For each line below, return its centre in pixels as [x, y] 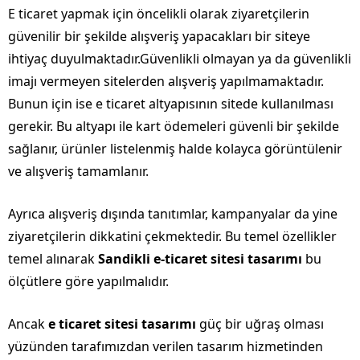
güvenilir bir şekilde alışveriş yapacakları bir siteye [159, 36]
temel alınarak [53, 258]
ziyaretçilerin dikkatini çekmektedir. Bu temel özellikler [172, 236]
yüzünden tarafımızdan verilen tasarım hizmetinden [166, 346]
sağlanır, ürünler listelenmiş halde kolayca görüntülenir [175, 148]
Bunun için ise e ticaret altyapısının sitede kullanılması [171, 103]
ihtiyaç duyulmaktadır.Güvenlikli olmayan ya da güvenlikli [180, 58]
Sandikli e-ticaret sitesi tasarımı [200, 258]
